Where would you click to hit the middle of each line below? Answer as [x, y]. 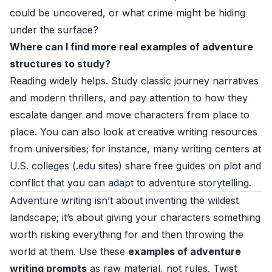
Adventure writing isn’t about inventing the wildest [124, 200]
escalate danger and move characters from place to [130, 115]
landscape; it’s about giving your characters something [135, 217]
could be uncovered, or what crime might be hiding [127, 13]
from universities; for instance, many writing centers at [135, 149]
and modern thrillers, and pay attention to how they [129, 98]
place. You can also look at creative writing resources [134, 132]
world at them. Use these [69, 251]
